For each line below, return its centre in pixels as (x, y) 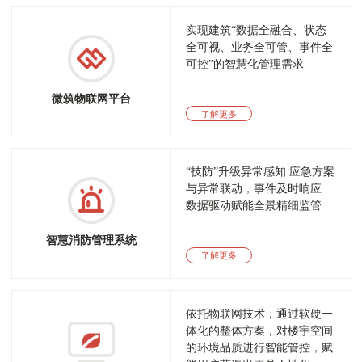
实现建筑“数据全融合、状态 (257, 30)
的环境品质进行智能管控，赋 (260, 347)
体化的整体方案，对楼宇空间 (260, 330)
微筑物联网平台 (91, 98)
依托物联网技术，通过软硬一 (260, 314)
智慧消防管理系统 (91, 240)
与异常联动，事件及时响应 (254, 189)
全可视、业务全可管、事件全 (260, 47)
